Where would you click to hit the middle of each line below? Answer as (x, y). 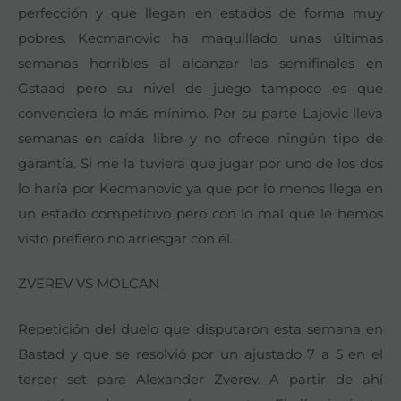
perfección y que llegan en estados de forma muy (200, 13)
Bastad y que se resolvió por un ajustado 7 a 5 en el (200, 354)
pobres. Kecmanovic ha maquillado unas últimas (200, 38)
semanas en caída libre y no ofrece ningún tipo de (200, 138)
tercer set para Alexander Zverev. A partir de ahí (200, 379)
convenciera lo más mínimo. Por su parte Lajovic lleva (200, 113)
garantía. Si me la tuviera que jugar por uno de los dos (200, 163)
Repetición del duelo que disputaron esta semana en (200, 328)
